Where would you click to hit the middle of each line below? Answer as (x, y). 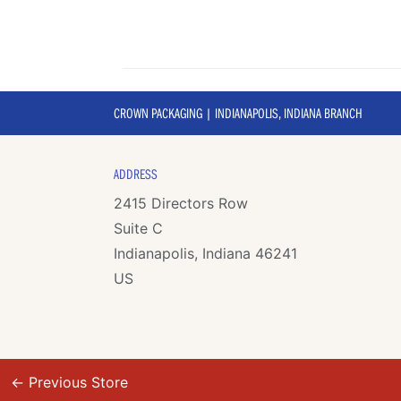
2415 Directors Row (180, 203)
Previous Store (76, 382)
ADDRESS (135, 173)
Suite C (138, 228)
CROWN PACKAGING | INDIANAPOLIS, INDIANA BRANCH (238, 112)
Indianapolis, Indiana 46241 (205, 253)
